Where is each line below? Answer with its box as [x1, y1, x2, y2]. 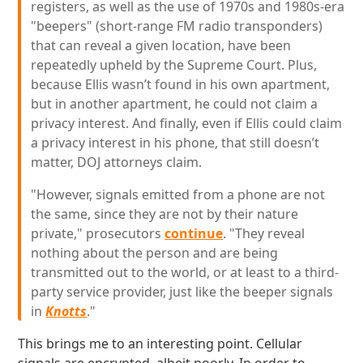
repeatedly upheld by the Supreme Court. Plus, [31, 56, 318, 74]
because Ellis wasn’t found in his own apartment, [31, 75, 331, 93]
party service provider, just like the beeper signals [31, 283, 334, 301]
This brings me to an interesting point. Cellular [18, 335, 303, 352]
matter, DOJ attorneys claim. [31, 153, 203, 171]
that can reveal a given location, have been [31, 36, 292, 54]
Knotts [45, 302, 88, 320]
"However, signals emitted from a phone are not [31, 186, 326, 203]
